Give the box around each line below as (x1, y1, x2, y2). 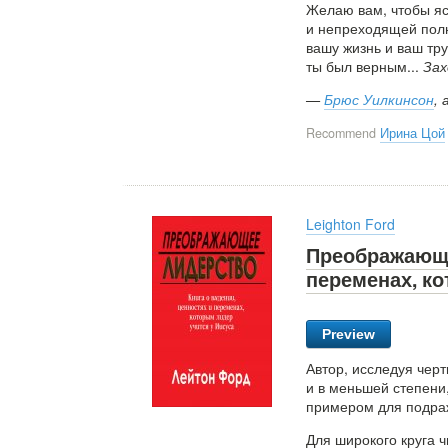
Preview (322, 325, 375, 342)
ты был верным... (306, 56, 423, 77)
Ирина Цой (380, 124, 445, 143)
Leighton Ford (306, 213, 395, 234)
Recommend (306, 124, 380, 143)
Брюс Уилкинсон (324, 89, 434, 110)
